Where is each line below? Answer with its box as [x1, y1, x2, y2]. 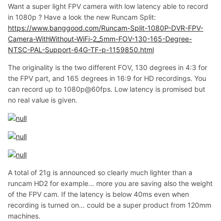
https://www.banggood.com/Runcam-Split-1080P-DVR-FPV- [8, 23, 203, 32]
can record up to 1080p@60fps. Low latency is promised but [8, 84, 205, 93]
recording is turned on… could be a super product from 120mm [8, 201, 211, 210]
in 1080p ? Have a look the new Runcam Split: [8, 12, 156, 21]
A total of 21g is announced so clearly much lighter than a [8, 168, 192, 177]
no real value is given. [8, 95, 77, 104]
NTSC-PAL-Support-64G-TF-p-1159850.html [8, 45, 154, 54]
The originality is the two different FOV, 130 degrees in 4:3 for [8, 63, 207, 72]
